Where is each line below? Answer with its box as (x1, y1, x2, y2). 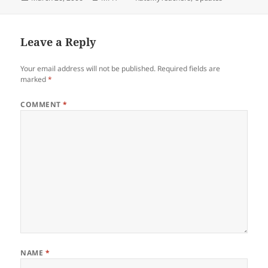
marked (20, 74, 48, 84)
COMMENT (20, 99, 63, 109)
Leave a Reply (20, 34, 96, 49)
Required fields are (157, 63, 221, 74)
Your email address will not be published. (20, 63, 156, 74)
